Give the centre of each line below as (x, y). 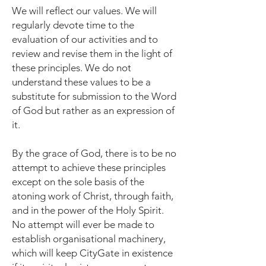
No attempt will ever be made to (83, 224)
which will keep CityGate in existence (92, 253)
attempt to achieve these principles (89, 167)
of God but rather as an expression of (93, 110)
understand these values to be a (81, 82)
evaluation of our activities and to (85, 39)
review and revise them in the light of (92, 53)
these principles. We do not (72, 68)
